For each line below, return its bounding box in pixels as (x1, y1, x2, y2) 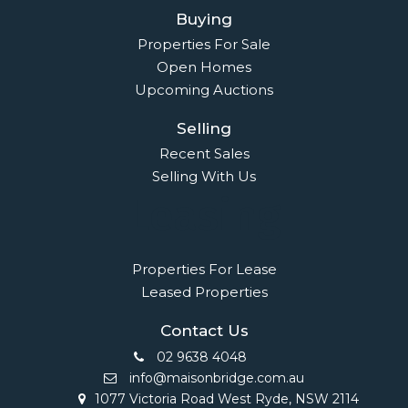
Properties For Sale (138, 35, 270, 53)
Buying (176, 9, 232, 28)
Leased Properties (140, 282, 268, 301)
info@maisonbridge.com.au (126, 369, 304, 386)
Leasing (127, 189, 280, 242)
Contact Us (159, 321, 249, 340)
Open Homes (157, 57, 251, 76)
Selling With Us (152, 167, 256, 185)
